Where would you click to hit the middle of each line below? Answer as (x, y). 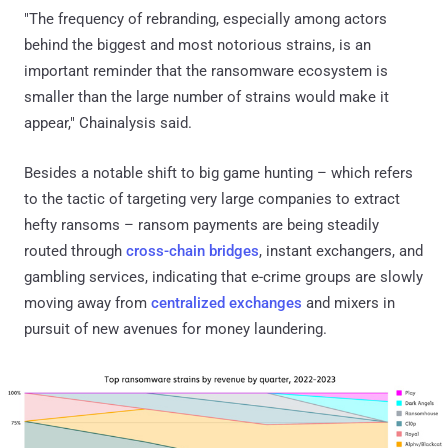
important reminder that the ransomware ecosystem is (206, 70)
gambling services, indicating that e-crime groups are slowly (223, 276)
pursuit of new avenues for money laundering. (175, 328)
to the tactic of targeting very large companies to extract (212, 198)
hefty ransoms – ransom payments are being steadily (201, 224)
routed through (75, 250)
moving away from (87, 302)
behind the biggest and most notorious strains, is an (197, 44)
